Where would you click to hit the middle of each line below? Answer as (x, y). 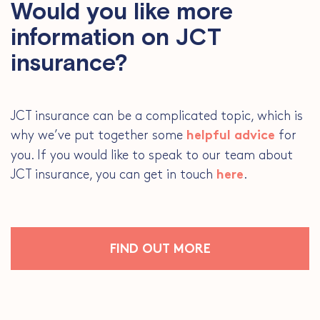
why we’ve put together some (99, 135)
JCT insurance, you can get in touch (114, 174)
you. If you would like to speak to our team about (152, 155)
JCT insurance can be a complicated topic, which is (157, 116)
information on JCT (116, 39)
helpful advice (231, 136)
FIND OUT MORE (160, 250)
